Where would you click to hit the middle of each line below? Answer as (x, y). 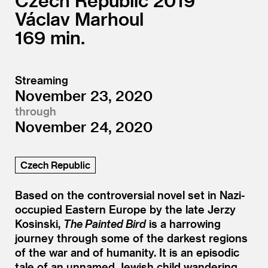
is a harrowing (183, 223)
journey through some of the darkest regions (131, 237)
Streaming (42, 80)
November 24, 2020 (84, 126)
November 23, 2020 (84, 95)
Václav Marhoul (79, 19)
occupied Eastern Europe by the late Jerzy (125, 209)
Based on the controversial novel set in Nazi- (130, 194)
